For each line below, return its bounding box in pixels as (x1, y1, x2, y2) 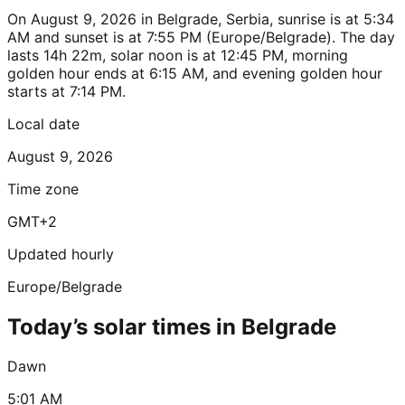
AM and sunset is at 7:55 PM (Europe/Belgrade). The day (7, 27, 395, 46)
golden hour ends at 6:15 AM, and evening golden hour (7, 63, 382, 82)
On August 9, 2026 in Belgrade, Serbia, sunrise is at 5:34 (7, 9, 394, 28)
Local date (7, 114, 80, 133)
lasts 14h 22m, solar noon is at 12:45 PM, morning (7, 45, 348, 64)
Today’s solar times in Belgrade (7, 313, 336, 340)
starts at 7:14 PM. (7, 81, 126, 100)
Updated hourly (7, 244, 114, 263)
